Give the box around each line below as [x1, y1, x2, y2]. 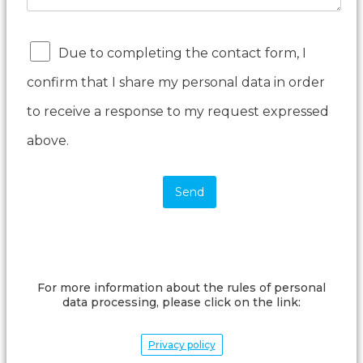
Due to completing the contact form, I [58, 45, 306, 62]
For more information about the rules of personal [37, 280, 326, 296]
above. [27, 133, 69, 149]
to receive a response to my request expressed [27, 104, 329, 120]
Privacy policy [147, 339, 216, 352]
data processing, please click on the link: [62, 295, 301, 310]
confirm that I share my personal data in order [27, 75, 325, 91]
